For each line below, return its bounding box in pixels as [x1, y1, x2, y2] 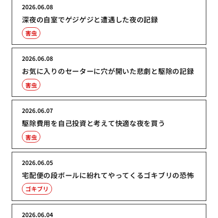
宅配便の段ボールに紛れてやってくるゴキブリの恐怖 [22, 169, 194, 180]
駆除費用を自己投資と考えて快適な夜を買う [22, 118, 165, 128]
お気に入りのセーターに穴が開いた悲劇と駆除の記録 [22, 66, 194, 76]
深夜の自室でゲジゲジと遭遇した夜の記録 [22, 14, 158, 24]
